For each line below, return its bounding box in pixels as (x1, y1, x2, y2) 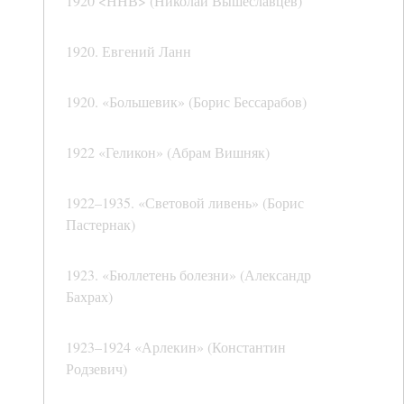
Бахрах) (66, 287, 113, 307)
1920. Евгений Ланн (66, 41, 191, 61)
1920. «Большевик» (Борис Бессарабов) (66, 92, 307, 112)
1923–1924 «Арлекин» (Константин (66, 337, 286, 357)
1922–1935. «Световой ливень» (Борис (66, 193, 304, 213)
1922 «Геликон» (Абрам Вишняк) (66, 142, 270, 162)
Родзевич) (66, 359, 127, 379)
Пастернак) (66, 215, 135, 234)
